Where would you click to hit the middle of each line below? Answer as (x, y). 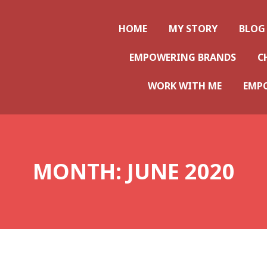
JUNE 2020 (181, 171)
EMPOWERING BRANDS (183, 57)
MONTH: (80, 171)
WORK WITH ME (185, 86)
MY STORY (193, 29)
